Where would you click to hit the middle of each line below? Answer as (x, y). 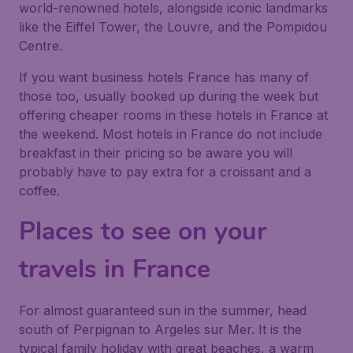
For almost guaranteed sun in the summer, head (163, 310)
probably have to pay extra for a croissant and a (165, 172)
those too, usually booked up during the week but (169, 96)
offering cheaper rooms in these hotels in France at (173, 115)
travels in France (115, 269)
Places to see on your (143, 231)
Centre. (41, 46)
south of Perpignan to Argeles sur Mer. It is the (160, 329)
